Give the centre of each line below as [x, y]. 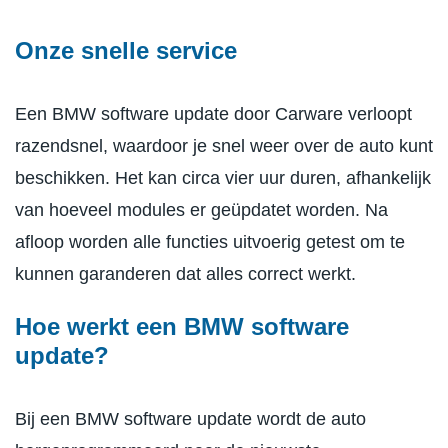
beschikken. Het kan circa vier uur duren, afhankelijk [223, 177]
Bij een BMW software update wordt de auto [190, 418]
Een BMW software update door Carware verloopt [213, 113]
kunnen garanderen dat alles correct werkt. [185, 273]
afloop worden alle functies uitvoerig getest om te [210, 241]
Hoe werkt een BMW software [182, 326]
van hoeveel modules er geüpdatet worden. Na [201, 209]
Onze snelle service [126, 50]
